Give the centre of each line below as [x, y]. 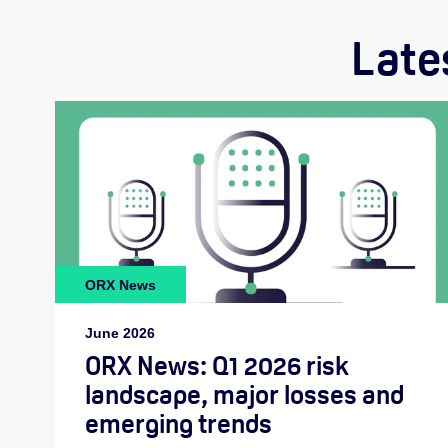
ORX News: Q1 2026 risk [217, 366]
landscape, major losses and [244, 395]
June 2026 [120, 333]
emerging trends [178, 424]
